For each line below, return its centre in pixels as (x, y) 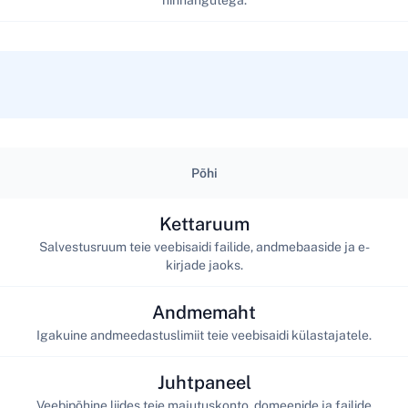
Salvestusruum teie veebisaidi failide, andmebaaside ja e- (204, 246)
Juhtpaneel (204, 382)
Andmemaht (204, 312)
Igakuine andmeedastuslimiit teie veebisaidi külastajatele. (204, 335)
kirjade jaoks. (204, 265)
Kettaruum (204, 224)
